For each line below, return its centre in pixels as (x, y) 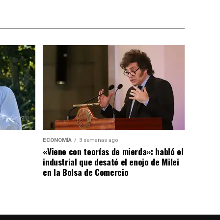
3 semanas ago (99, 140)
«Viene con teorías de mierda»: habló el (113, 151)
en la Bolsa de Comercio (86, 172)
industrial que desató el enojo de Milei (111, 161)
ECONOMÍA (57, 140)
